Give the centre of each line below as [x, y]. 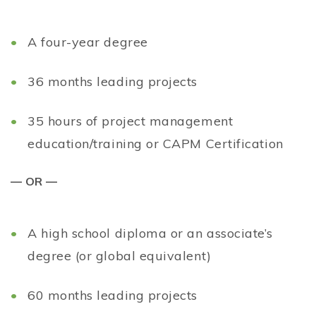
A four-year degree [88, 42]
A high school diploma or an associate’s [150, 233]
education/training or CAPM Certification [156, 144]
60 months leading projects [113, 296]
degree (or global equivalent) [120, 256]
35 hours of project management [130, 121]
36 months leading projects [113, 82]
